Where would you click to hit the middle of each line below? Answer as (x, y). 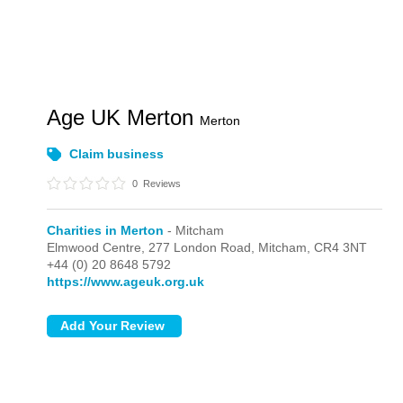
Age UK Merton (124, 117)
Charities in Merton (106, 230)
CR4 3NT (341, 247)
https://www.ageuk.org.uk (126, 282)
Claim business (117, 154)
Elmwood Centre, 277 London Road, (153, 247)
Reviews (161, 184)
